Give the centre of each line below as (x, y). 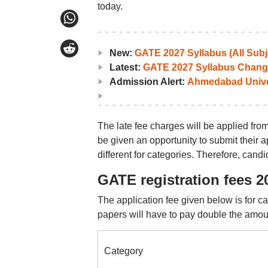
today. (110, 6)
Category (123, 251)
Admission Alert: (148, 82)
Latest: (126, 67)
